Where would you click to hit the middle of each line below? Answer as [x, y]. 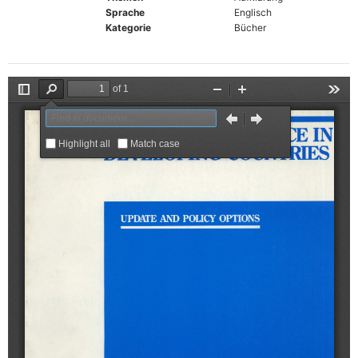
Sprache [125, 12]
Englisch [253, 12]
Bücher [250, 27]
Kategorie [128, 27]
